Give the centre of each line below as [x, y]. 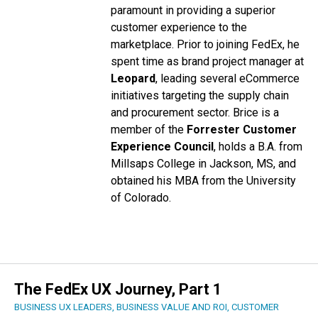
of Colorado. [141, 198]
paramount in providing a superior [193, 10]
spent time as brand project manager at [207, 61]
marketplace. [142, 44]
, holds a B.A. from [258, 147]
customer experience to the [179, 27]
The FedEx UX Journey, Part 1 [118, 290]
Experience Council [162, 147]
